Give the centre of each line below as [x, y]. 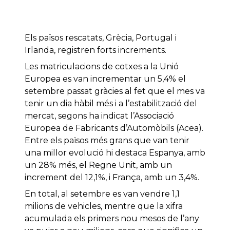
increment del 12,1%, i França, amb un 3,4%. [115, 178]
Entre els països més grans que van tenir [107, 141]
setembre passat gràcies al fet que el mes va [115, 91]
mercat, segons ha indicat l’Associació [99, 116]
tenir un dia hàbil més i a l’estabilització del [111, 104]
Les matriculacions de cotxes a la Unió [102, 67]
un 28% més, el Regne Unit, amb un [98, 165]
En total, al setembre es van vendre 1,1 [102, 194]
